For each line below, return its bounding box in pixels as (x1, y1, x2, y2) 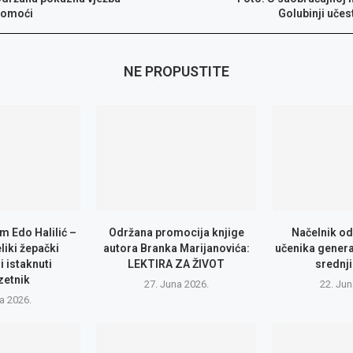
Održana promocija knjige (108, 226, 244, 240)
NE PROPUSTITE (123, 63, 229, 80)
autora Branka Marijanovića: (102, 242, 250, 255)
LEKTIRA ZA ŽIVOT (128, 258, 225, 271)
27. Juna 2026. (143, 278, 209, 291)
